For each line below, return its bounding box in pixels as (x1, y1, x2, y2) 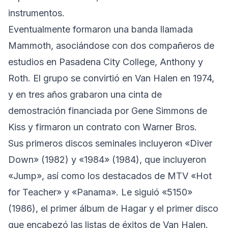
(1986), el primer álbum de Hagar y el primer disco (8, 203, 218, 214)
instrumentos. (8, 7, 65, 18)
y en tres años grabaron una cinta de (8, 89, 162, 100)
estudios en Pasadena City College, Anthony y (8, 56, 203, 67)
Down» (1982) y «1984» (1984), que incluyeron (8, 154, 206, 165)
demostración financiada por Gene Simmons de (8, 105, 207, 116)
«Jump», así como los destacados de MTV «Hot (8, 170, 212, 181)
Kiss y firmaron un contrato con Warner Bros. (8, 121, 197, 132)
